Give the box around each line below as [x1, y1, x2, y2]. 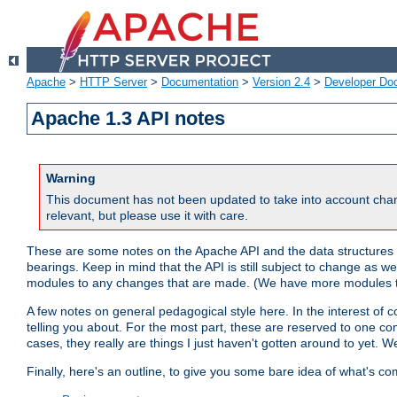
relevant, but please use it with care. [46, 208, 248, 223]
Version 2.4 [253, 75, 310, 90]
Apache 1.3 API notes [31, 107, 226, 130]
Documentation [161, 75, 238, 90]
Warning [46, 171, 96, 186]
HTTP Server [80, 75, 147, 90]
